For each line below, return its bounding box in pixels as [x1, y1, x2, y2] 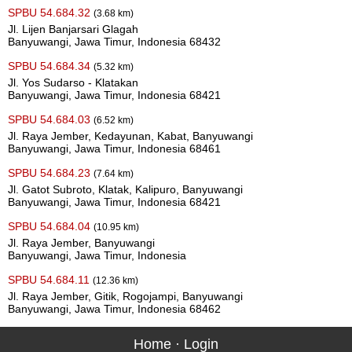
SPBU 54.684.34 [8, 60, 93, 72]
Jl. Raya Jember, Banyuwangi [8, 236, 155, 249]
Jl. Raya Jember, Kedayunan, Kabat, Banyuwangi [8, 130, 253, 142]
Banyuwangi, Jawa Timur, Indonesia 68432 [8, 35, 221, 48]
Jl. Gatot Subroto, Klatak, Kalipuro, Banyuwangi [8, 183, 243, 196]
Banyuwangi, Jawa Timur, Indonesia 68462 [8, 302, 221, 315]
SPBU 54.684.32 [8, 6, 93, 19]
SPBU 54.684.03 [8, 113, 93, 126]
